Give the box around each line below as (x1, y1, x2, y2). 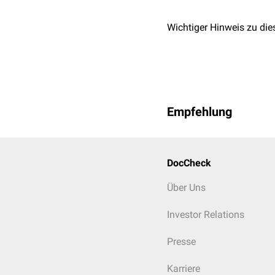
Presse (167, 236, 196, 247)
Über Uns (167, 182, 206, 193)
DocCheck (167, 157, 211, 169)
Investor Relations (167, 209, 244, 220)
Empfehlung (167, 104, 232, 119)
